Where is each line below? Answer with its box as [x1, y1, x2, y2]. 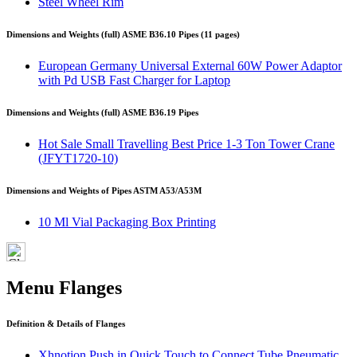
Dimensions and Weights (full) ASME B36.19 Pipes [6, 108, 198, 118]
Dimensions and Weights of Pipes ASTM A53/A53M [6, 186, 202, 196]
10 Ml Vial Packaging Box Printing [38, 215, 216, 229]
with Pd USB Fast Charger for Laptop [38, 73, 230, 88]
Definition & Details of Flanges [6, 318, 125, 328]
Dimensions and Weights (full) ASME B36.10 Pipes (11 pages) [6, 29, 240, 40]
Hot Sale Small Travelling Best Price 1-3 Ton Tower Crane [38, 137, 335, 151]
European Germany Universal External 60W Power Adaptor [38, 59, 342, 73]
